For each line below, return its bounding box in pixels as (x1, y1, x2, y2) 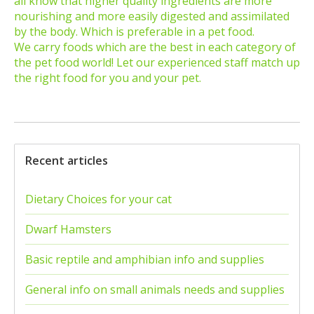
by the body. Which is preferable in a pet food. (14, 24, 254, 40)
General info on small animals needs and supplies (25, 282, 285, 298)
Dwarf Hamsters (25, 221, 111, 238)
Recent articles (25, 153, 108, 169)
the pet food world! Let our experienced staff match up (14, 55, 300, 71)
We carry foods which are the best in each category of (14, 39, 296, 55)
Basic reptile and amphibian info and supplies (25, 252, 264, 268)
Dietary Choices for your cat (25, 191, 172, 207)
